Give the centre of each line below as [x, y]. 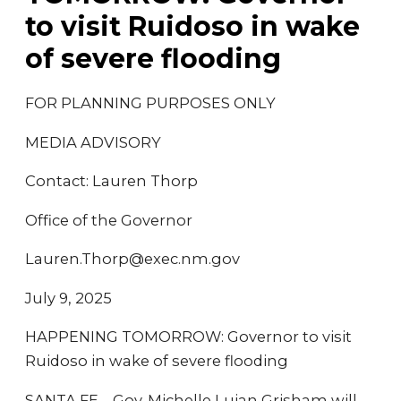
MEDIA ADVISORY [93, 142]
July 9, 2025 [68, 298]
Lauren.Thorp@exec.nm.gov [132, 259]
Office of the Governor [109, 220]
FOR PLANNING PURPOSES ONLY [150, 103]
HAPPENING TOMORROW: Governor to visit [188, 337]
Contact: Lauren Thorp [111, 181]
